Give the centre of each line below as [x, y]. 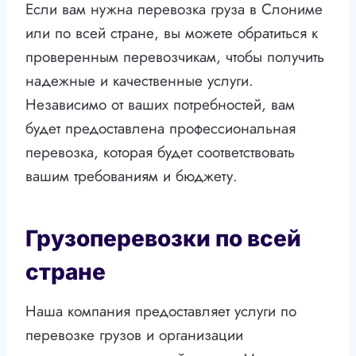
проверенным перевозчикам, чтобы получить [175, 57]
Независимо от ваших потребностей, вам [160, 105]
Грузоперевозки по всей [163, 239]
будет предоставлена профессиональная [161, 129]
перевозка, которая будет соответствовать [160, 153]
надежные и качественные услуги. [139, 81]
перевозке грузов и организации [134, 335]
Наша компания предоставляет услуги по [161, 311]
